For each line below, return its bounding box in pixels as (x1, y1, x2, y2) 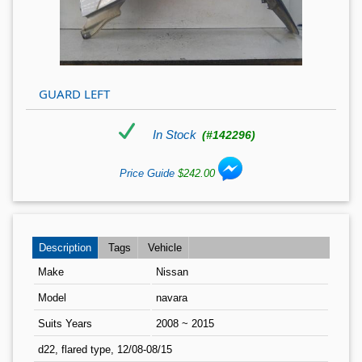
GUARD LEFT (39, 86, 110, 103)
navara (156, 292, 187, 305)
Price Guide (120, 167, 178, 180)
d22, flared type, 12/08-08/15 (38, 343, 172, 356)
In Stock (153, 128, 200, 142)
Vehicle (148, 242, 182, 255)
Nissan (156, 266, 188, 279)
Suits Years (38, 318, 92, 330)
